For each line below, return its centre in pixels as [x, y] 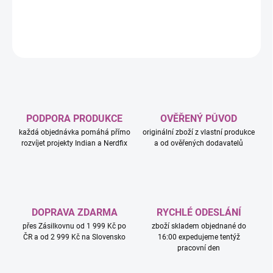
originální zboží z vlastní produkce [199, 133]
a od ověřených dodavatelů [199, 144]
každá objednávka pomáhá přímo [74, 133]
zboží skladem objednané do [199, 226]
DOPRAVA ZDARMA [74, 213]
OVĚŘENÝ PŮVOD [199, 119]
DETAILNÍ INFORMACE [50, 13]
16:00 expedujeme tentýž [199, 237]
